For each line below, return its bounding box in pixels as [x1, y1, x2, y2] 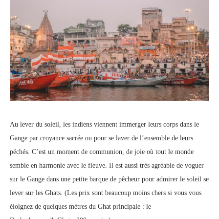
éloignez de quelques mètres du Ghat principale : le [10, 203, 151, 211]
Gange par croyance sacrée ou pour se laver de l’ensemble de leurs [10, 134, 193, 142]
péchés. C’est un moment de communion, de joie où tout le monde [10, 148, 194, 156]
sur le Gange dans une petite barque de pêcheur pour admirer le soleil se [10, 175, 209, 183]
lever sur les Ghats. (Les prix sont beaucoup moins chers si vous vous [10, 189, 201, 197]
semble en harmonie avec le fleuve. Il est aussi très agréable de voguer [10, 162, 204, 170]
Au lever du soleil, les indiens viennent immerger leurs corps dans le [10, 121, 199, 129]
